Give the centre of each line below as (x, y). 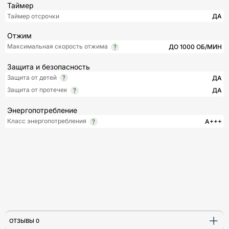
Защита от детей (32, 77)
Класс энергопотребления (47, 121)
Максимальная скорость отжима (58, 46)
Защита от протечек (37, 90)
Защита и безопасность (49, 66)
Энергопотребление (42, 110)
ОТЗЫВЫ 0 (24, 221)
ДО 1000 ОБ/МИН (195, 47)
